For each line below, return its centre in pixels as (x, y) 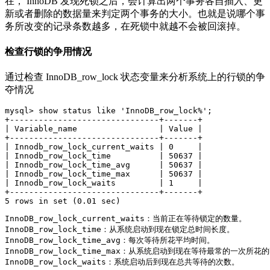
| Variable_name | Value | (104, 129)
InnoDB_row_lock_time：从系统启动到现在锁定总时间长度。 (120, 230)
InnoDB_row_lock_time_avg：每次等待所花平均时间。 (110, 240)
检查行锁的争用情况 (48, 52)
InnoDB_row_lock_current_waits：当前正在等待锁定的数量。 (126, 219)
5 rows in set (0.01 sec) (63, 201)
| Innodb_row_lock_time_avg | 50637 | (104, 165)
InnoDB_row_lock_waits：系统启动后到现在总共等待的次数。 (122, 262)
